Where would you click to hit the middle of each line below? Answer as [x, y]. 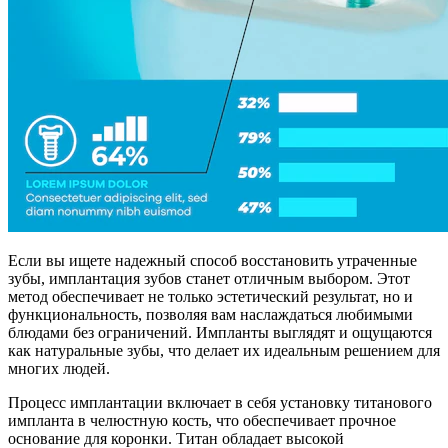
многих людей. [59, 368]
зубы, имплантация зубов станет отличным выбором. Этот [209, 278]
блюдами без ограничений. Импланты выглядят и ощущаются [220, 332]
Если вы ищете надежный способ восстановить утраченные [212, 260]
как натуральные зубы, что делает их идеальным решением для [224, 350]
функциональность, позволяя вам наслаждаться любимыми [210, 314]
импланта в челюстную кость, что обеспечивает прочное [202, 420]
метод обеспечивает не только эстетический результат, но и [210, 296]
